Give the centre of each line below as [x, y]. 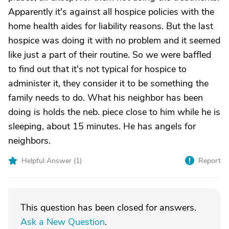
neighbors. [29, 141]
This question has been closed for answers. [108, 208]
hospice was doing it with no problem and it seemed [114, 40]
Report [210, 161]
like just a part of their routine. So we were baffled [110, 55]
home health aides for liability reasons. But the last [111, 26]
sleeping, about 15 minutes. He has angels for [102, 126]
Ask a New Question [63, 222]
